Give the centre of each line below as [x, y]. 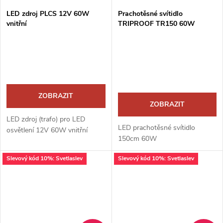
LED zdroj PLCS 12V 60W [48, 13]
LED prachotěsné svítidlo [156, 127]
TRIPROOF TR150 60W [156, 23]
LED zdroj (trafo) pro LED [46, 119]
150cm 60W [137, 138]
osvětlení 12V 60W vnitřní [47, 130]
